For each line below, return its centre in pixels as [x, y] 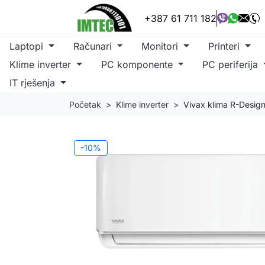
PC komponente [138, 64]
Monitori [161, 46]
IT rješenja [34, 83]
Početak [85, 104]
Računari [94, 46]
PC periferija [232, 64]
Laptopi [28, 46]
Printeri [226, 46]
